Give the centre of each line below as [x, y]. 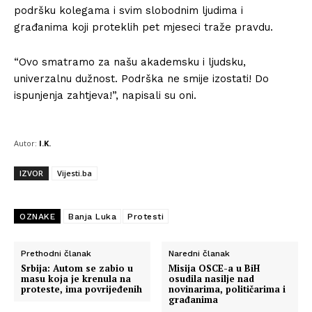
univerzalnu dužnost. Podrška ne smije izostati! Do [141, 79]
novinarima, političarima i [227, 289]
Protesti [146, 217]
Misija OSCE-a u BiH [214, 268]
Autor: [25, 143]
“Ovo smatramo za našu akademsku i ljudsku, [130, 62]
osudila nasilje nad [212, 279]
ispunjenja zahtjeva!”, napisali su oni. [105, 95]
